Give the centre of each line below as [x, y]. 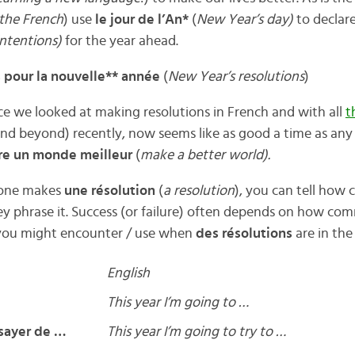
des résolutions [245, 234]
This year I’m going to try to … [196, 332]
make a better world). [205, 155]
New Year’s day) [246, 20]
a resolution [198, 191]
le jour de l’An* [143, 20]
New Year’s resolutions [236, 77]
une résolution [109, 191]
